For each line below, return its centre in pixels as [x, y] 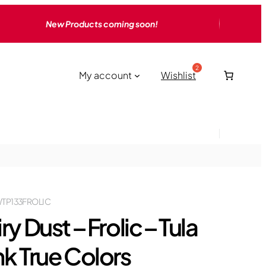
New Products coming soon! [102, 24]
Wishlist [178, 75]
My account [106, 75]
